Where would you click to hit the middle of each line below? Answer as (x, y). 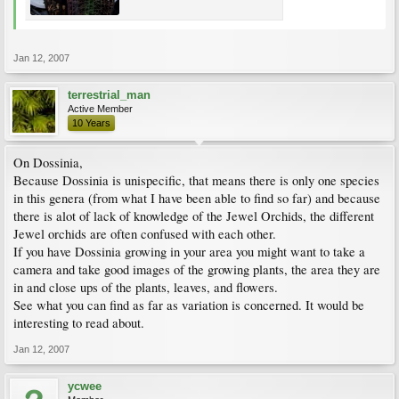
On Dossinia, (48, 162)
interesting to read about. (79, 322)
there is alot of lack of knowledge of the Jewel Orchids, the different (194, 216)
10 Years (91, 122)
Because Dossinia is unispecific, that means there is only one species (196, 180)
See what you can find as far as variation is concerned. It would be (189, 305)
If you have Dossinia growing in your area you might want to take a (189, 251)
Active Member (100, 108)
